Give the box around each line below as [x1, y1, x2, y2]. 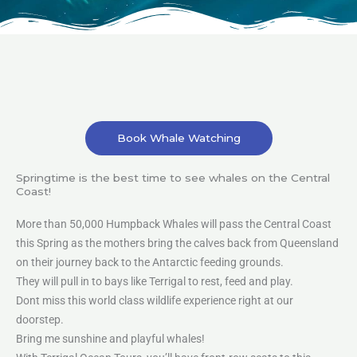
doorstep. [16, 313, 64, 326]
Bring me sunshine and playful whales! [16, 332, 205, 345]
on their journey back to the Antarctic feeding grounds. [16, 256, 284, 269]
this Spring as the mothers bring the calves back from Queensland [16, 237, 339, 249]
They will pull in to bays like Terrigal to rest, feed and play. [16, 275, 293, 288]
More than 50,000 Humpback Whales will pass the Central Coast [16, 218, 331, 230]
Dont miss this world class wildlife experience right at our [16, 294, 293, 307]
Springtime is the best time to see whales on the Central [16, 171, 330, 184]
